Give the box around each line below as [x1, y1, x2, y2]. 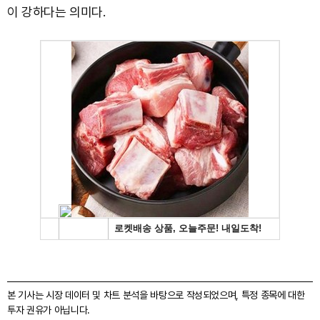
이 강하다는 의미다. [7, 4, 106, 19]
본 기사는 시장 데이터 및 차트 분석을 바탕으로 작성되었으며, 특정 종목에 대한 [7, 289, 305, 301]
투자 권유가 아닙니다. [7, 304, 90, 316]
